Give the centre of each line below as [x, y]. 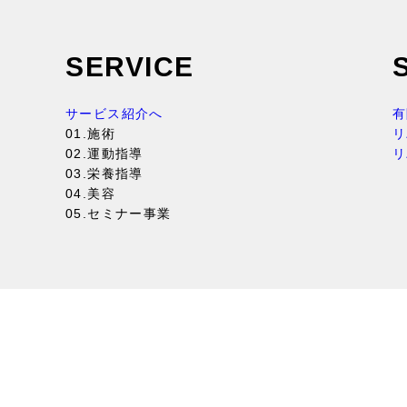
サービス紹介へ [114, 114]
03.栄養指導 [104, 174]
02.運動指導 [104, 154]
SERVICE [130, 67]
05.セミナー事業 [119, 213]
